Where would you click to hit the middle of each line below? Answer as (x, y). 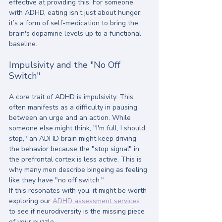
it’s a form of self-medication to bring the (75, 23)
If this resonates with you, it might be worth (79, 191)
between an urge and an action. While (71, 118)
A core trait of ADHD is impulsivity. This (72, 97)
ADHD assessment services (96, 201)
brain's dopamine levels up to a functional (76, 34)
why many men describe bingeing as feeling (79, 170)
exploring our (31, 201)
